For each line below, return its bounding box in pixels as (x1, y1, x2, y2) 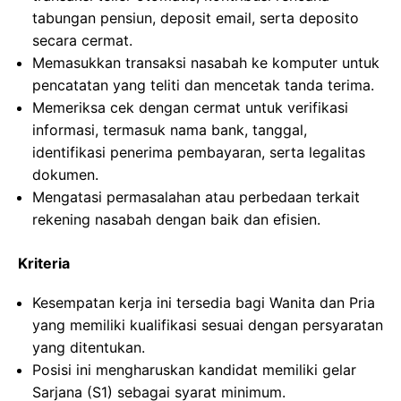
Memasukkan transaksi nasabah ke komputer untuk (32, 54, 380, 73)
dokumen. (32, 166, 98, 184)
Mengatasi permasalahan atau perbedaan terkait (32, 188, 360, 207)
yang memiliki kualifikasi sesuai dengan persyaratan (32, 316, 383, 335)
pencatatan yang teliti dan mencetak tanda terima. (32, 76, 374, 95)
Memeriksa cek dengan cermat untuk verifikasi (32, 98, 348, 117)
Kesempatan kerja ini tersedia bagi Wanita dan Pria (32, 294, 375, 312)
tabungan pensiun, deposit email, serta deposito (32, 9, 359, 28)
